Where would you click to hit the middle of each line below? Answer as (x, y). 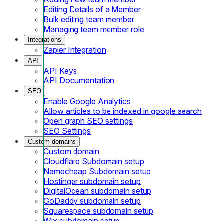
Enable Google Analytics (87, 101)
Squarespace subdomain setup (98, 210)
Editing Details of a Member (92, 9)
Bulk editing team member (89, 19)
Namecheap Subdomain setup (97, 171)
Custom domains (52, 141)
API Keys (60, 70)
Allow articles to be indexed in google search (123, 111)
